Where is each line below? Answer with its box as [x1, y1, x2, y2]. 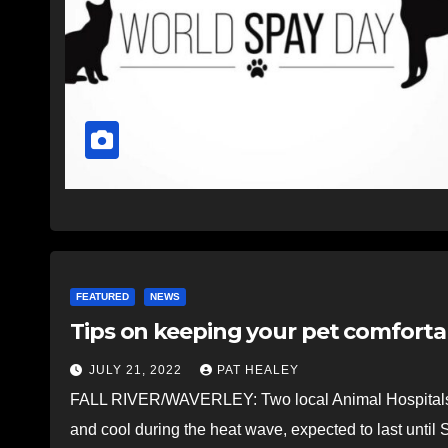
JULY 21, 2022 [89, 362, 186, 377]
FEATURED [76, 290, 129, 302]
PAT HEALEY [217, 362, 299, 377]
